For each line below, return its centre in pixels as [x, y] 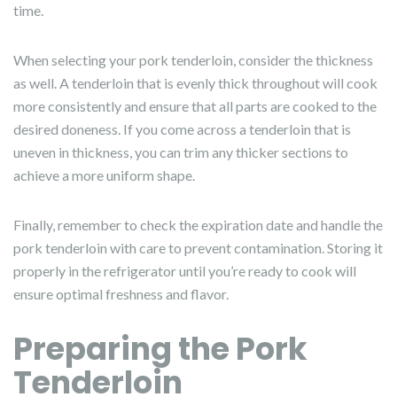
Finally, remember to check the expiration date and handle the [198, 224]
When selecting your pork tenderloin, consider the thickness [193, 59]
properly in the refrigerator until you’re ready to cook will [185, 270]
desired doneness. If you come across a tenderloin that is [182, 128]
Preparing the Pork [160, 348]
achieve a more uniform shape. [104, 175]
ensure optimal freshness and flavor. [121, 293]
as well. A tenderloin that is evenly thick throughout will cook [195, 82]
